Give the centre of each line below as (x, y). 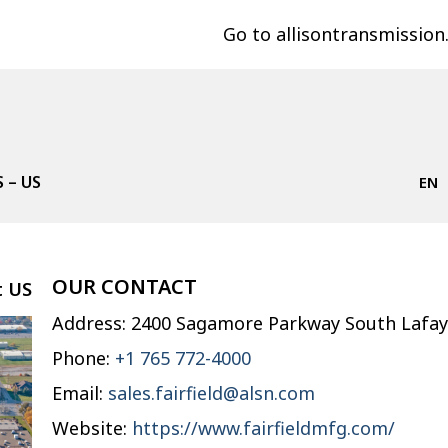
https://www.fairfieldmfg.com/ (264, 428)
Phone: (84, 358)
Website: (92, 428)
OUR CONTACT (125, 286)
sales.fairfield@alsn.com (212, 393)
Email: (80, 393)
